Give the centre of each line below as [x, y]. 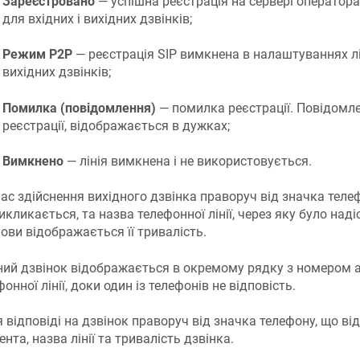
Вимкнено [33, 161]
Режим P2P [37, 55]
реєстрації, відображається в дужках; [116, 125]
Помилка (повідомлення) [79, 108]
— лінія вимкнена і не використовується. [187, 161]
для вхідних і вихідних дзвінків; [97, 18]
